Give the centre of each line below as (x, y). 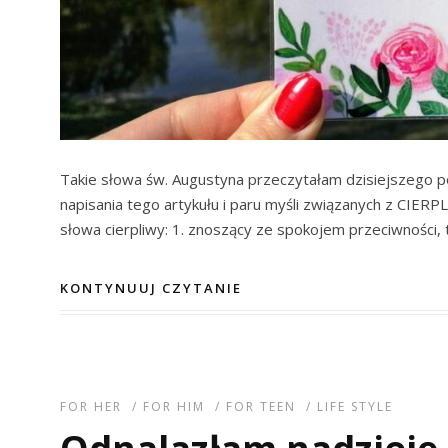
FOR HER (91, 406)
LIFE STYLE (355, 406)
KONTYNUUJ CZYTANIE (151, 287)
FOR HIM (174, 406)
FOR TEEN (261, 406)
